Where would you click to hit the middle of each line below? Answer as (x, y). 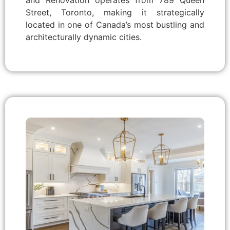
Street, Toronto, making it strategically (115, 13)
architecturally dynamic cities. (84, 37)
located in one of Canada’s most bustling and (115, 25)
